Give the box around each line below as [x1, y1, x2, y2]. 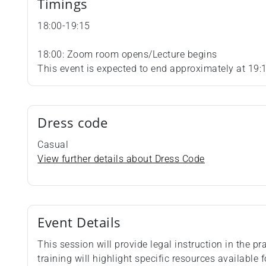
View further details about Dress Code [37, 153, 205, 165]
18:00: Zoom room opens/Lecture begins [37, 49, 217, 61]
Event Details [37, 213, 121, 232]
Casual [37, 139, 69, 151]
